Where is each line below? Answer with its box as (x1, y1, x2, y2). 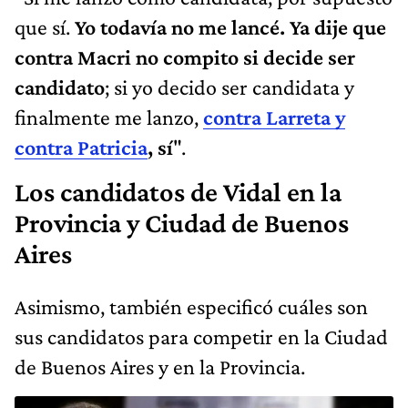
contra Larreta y (203, 104, 345, 129)
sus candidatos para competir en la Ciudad (15, 323, 388, 349)
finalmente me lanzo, (15, 104, 203, 129)
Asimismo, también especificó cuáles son (15, 293, 368, 319)
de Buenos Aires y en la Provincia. (15, 353, 305, 379)
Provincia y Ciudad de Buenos (15, 207, 349, 239)
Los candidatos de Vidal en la (15, 176, 342, 208)
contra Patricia (15, 134, 148, 159)
